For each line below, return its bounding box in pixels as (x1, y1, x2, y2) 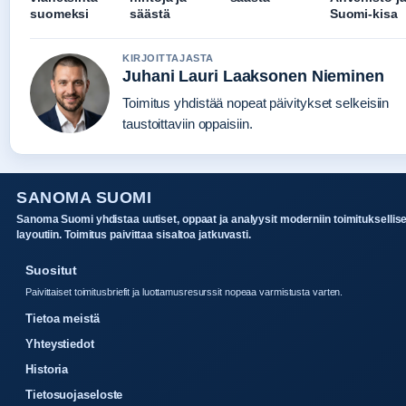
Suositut (25, 262, 78, 277)
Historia (25, 362, 69, 376)
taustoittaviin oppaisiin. (122, 115, 253, 131)
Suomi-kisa (329, 5, 398, 21)
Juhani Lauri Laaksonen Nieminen (122, 66, 384, 85)
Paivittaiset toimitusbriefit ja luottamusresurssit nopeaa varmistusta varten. (25, 285, 343, 297)
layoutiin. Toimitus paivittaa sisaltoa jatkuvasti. (16, 227, 251, 241)
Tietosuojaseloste (25, 387, 123, 401)
